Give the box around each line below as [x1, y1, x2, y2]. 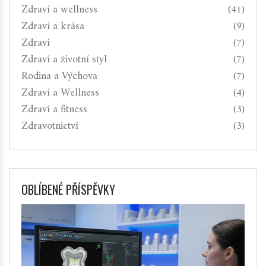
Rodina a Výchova [21, 67, 97, 86]
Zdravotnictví [21, 117, 78, 136]
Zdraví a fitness [21, 100, 87, 119]
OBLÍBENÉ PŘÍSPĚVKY [21, 180, 115, 199]
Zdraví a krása [21, 17, 84, 36]
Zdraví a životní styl [21, 50, 107, 69]
